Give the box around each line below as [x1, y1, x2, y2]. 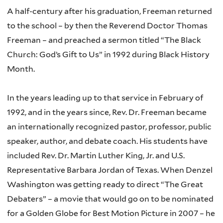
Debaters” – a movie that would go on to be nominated [7, 194, 214, 204]
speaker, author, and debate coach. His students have [7, 136, 208, 146]
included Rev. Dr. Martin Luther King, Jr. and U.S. [7, 150, 185, 160]
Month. [7, 64, 35, 74]
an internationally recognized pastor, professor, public [7, 121, 212, 131]
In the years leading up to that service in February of [7, 93, 203, 103]
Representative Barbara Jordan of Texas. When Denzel [7, 165, 213, 175]
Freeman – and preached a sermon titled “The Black [7, 35, 201, 45]
